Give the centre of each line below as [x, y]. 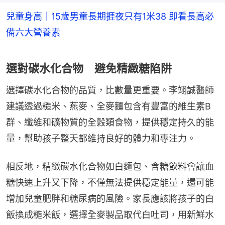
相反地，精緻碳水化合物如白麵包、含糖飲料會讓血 [110, 166]
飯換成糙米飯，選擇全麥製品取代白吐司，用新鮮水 [110, 214]
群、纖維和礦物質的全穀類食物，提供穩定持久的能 [110, 122]
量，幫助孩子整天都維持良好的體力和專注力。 [101, 138]
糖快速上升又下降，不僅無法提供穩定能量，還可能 [110, 182]
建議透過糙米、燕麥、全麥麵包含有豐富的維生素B [108, 106]
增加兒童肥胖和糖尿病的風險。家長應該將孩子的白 [110, 198]
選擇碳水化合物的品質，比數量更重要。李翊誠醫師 [110, 90]
